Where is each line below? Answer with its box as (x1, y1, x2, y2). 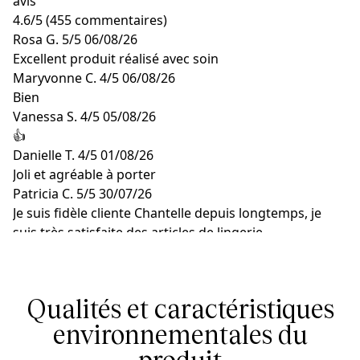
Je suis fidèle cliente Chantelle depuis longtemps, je (13, 204, 321, 222)
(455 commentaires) (46, 11, 167, 29)
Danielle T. (13, 146, 75, 164)
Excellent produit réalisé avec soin (13, 50, 219, 67)
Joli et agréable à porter (13, 166, 156, 183)
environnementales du (52, 320, 308, 350)
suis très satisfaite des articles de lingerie (13, 223, 263, 241)
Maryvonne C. (13, 69, 96, 87)
